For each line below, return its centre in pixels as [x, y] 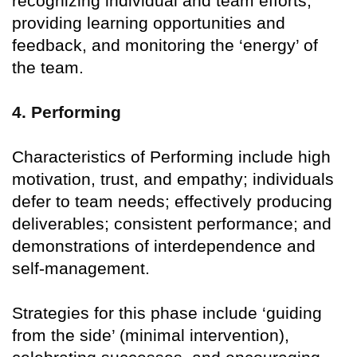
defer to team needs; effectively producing [172, 202]
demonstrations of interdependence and [164, 246]
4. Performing [67, 112]
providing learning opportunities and [149, 23]
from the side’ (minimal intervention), [151, 335]
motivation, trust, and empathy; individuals [173, 179]
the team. [48, 68]
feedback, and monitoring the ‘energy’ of [165, 45]
